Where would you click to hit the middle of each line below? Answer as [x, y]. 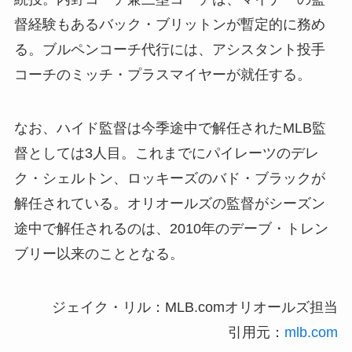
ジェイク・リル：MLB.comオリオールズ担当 [195, 307]
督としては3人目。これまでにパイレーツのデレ [166, 154]
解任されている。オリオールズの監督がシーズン [169, 204]
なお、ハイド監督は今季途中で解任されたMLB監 [170, 128]
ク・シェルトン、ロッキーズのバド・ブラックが [169, 179]
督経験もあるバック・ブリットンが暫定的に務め [169, 25]
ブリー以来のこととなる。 [99, 254]
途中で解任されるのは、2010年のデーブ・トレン [171, 229]
